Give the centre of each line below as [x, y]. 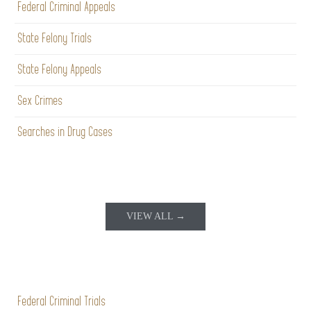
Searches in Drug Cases [66, 132]
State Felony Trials [55, 38]
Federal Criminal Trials [62, 301]
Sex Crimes [41, 101]
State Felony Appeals [60, 69]
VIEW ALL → [155, 216]
